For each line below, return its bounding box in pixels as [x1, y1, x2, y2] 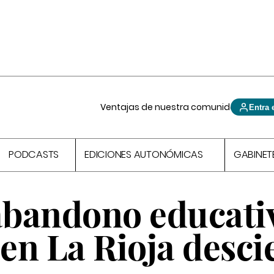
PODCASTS [9, 147, 59, 162]
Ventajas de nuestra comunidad [100, 101, 243, 113]
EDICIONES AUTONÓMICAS [84, 147, 203, 162]
